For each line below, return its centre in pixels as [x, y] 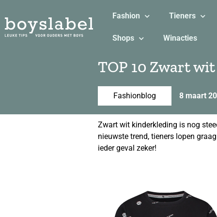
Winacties [180, 38]
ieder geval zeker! [127, 148]
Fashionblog [135, 96]
